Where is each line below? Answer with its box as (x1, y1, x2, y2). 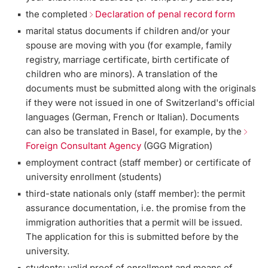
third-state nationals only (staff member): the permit (26, 188, 246, 200)
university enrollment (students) (26, 171, 162, 183)
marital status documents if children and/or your (26, 25, 231, 37)
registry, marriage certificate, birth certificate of (26, 54, 230, 66)
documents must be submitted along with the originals (26, 83, 257, 95)
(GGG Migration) (141, 140, 213, 152)
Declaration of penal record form (95, 8, 236, 20)
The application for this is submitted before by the (26, 231, 239, 243)
